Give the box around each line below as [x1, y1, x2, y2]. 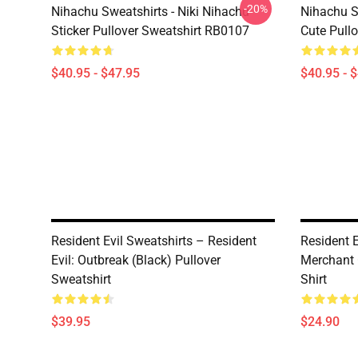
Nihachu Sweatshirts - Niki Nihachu [51, 4, 249, 19]
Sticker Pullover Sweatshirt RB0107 [51, 23, 249, 38]
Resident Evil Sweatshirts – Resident [51, 233, 257, 249]
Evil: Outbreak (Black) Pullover [51, 253, 221, 268]
